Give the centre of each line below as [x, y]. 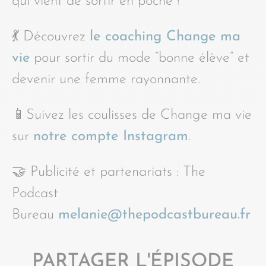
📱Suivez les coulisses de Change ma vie [132, 115]
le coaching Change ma [165, 37]
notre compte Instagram [111, 136]
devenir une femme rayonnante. [106, 79]
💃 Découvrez [51, 37]
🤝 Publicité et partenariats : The [109, 172]
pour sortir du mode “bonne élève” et [140, 58]
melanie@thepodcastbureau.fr [154, 215]
